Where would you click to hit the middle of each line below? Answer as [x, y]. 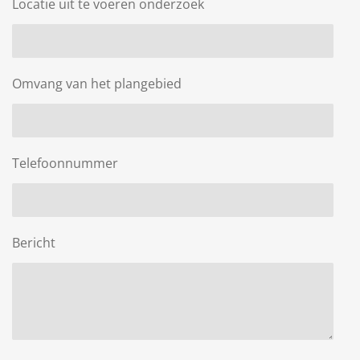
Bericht [34, 243]
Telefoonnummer [65, 163]
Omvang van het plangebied [97, 84]
